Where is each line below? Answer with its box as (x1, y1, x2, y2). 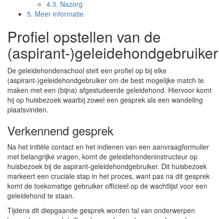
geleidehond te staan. (7, 191, 74, 200)
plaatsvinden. (7, 105, 48, 114)
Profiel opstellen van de (7, 26, 161, 47)
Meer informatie (33, 9, 84, 19)
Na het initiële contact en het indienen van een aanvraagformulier (7, 142, 209, 152)
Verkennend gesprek (7, 122, 113, 139)
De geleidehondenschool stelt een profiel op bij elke (7, 66, 167, 75)
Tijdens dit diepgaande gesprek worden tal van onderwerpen (7, 205, 195, 215)
